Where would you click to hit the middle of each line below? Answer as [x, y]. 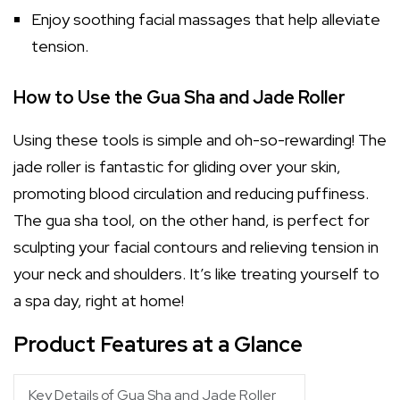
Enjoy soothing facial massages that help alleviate [206, 19]
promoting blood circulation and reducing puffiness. [191, 193]
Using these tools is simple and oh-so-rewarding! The [200, 140]
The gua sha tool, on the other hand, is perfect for [192, 220]
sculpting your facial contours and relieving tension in [196, 247]
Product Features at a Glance [158, 344]
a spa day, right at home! [99, 300]
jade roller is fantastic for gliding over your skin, [177, 167]
